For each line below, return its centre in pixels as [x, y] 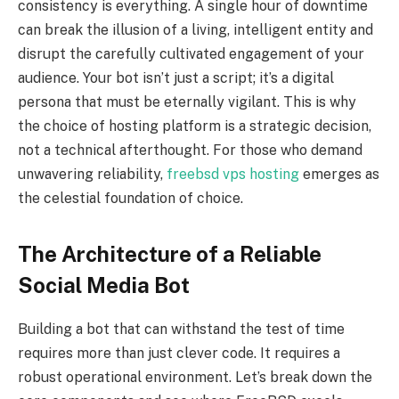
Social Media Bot [104, 285]
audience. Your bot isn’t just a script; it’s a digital [176, 77]
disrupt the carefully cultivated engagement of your [191, 53]
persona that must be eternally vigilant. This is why [187, 102]
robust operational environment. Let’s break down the [195, 377]
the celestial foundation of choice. [130, 198]
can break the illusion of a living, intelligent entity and [195, 29]
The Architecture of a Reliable [170, 253]
